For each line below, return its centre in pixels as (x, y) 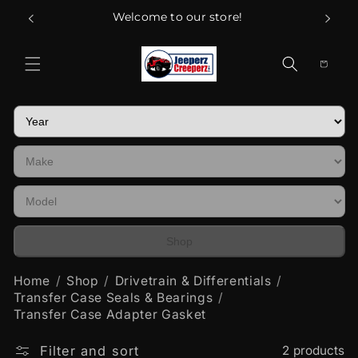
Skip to (49, 12)
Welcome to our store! (177, 16)
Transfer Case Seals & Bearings (113, 297)
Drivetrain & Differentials (193, 280)
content (52, 28)
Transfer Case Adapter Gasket (109, 314)
